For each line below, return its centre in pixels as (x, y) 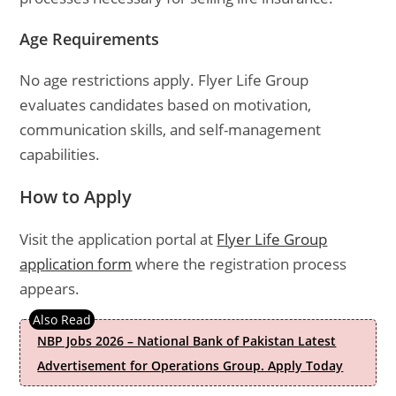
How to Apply (76, 197)
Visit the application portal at (118, 239)
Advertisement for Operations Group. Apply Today (190, 366)
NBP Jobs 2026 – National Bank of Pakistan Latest (187, 341)
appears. (50, 289)
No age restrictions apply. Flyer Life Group (164, 80)
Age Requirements (90, 39)
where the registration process (240, 264)
